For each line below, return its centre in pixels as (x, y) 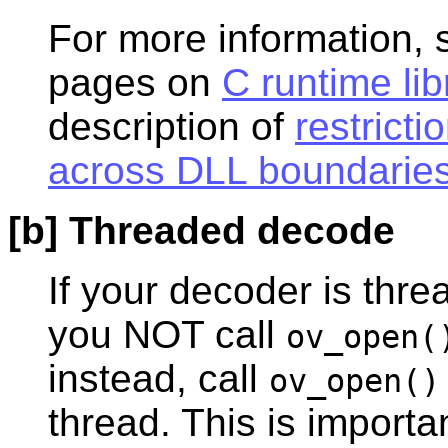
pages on (135, 83)
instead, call (158, 379)
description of (171, 127)
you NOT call (167, 335)
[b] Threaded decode (201, 231)
